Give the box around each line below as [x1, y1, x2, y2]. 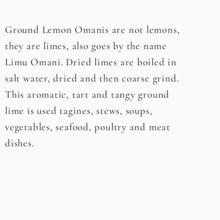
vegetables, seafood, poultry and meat [5, 121, 170, 134]
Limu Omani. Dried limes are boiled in [5, 56, 177, 69]
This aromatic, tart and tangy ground [5, 88, 170, 101]
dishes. [5, 137, 34, 150]
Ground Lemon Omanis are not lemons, [5, 24, 180, 36]
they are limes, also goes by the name [5, 40, 167, 53]
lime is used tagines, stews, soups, [5, 105, 153, 117]
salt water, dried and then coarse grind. [5, 72, 179, 85]
